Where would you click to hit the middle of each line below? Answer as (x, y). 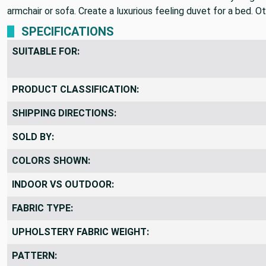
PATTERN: (34, 255)
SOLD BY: (33, 137)
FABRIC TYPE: (42, 208)
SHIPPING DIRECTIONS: (64, 113)
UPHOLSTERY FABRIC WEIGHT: (80, 232)
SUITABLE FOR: (46, 51)
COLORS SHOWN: (51, 160)
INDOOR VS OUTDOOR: (63, 184)
